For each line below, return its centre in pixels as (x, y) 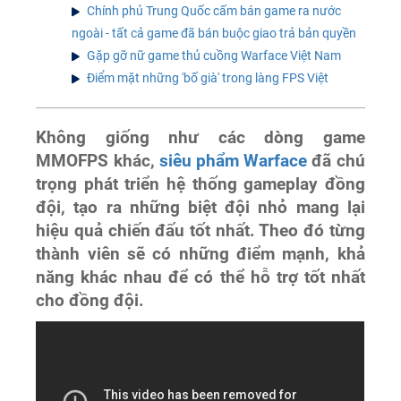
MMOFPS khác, (98, 161)
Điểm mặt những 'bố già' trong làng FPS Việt (208, 77)
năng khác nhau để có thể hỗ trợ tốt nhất (200, 277)
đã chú (336, 161)
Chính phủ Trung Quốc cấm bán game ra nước (214, 10)
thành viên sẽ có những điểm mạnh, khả (200, 254)
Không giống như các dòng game (200, 137)
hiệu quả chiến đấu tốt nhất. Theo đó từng (200, 230)
